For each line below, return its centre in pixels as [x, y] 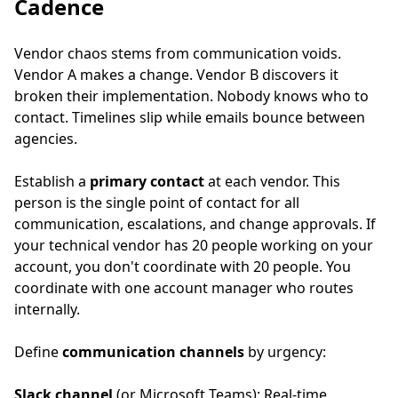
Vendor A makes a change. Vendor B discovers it [176, 75]
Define [38, 352]
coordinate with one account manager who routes [184, 288]
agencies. [46, 139]
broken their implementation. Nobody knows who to [191, 96]
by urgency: [285, 352]
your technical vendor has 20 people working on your [194, 245]
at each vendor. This [272, 181]
